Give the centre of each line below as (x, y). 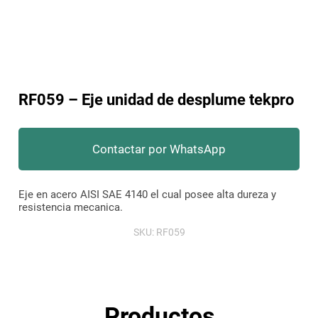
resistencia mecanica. (71, 208)
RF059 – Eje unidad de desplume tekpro (157, 100)
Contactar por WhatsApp (159, 149)
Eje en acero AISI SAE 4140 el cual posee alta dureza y (148, 195)
